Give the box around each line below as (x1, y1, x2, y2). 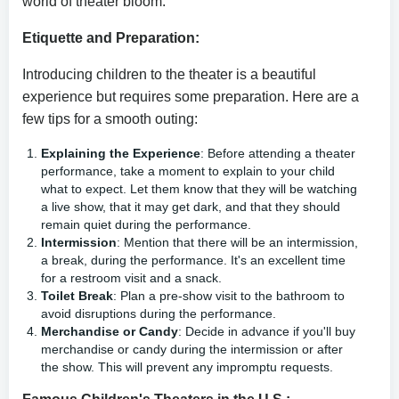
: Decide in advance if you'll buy (178, 323, 355, 338)
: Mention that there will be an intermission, (117, 234, 358, 249)
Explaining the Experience (41, 145, 200, 160)
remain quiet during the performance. (41, 216, 251, 232)
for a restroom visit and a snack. (41, 270, 222, 285)
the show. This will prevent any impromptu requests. (41, 359, 333, 374)
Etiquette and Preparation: (22, 29, 199, 45)
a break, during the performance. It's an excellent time (41, 252, 346, 267)
